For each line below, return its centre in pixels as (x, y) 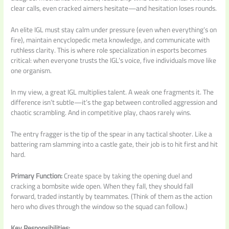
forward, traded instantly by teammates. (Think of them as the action (112, 196)
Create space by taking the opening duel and (128, 176)
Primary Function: (37, 176)
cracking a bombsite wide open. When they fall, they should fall (102, 186)
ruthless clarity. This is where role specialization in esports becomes (109, 50)
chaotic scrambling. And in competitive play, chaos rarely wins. (101, 113)
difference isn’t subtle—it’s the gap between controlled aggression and (114, 102)
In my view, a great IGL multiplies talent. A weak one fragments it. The (112, 92)
